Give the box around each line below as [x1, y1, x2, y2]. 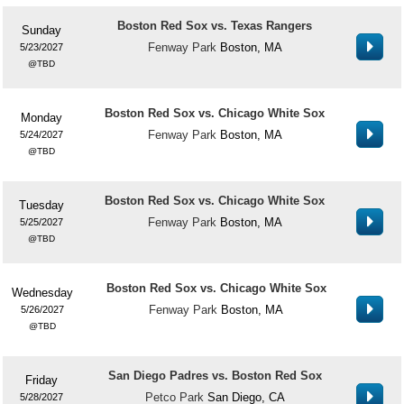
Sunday [21, 23, 61, 37]
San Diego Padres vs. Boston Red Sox [107, 369, 322, 382]
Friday [24, 373, 58, 387]
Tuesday [18, 198, 64, 212]
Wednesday [12, 286, 73, 299]
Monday [20, 111, 62, 124]
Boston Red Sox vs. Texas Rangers [117, 19, 312, 32]
